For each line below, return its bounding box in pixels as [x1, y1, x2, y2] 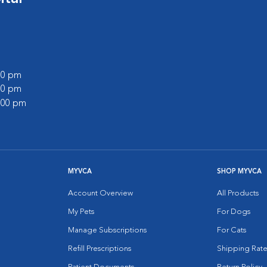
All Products [217, 189, 259, 197]
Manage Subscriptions [68, 226, 147, 234]
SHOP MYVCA [217, 168, 262, 175]
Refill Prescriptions [68, 244, 131, 253]
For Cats [217, 226, 246, 234]
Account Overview [68, 189, 133, 197]
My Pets [68, 207, 94, 216]
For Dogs [217, 207, 250, 216]
